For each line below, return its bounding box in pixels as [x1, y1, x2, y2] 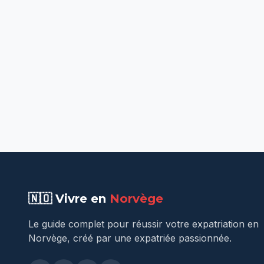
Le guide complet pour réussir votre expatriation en [28, 218, 259, 230]
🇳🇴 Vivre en [28, 192, 110, 206]
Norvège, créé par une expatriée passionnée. [28, 232, 232, 244]
